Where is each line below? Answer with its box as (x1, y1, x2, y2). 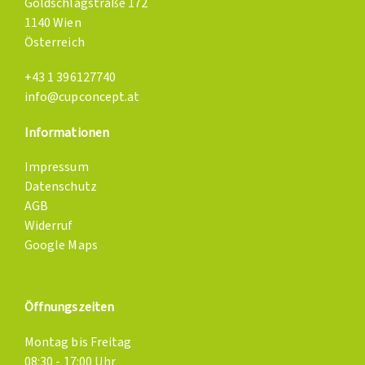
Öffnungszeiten (24, 298, 114, 317)
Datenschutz (24, 178, 97, 196)
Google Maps (24, 236, 98, 255)
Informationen (24, 123, 109, 142)
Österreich (24, 33, 85, 52)
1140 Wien (24, 14, 81, 33)
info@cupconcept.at (24, 87, 140, 106)
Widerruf (24, 217, 73, 235)
